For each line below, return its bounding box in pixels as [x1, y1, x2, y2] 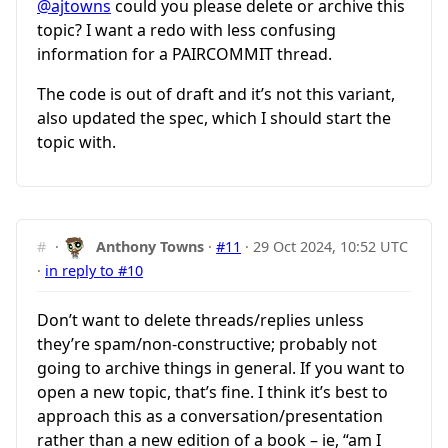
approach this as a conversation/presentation [37, 405, 383, 428]
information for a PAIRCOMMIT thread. [37, 43, 332, 66]
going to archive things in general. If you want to [37, 357, 405, 380]
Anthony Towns [96, 237, 205, 257]
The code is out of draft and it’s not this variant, [37, 83, 395, 106]
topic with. [37, 131, 116, 154]
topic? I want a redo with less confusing [37, 19, 336, 42]
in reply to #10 [45, 261, 143, 281]
